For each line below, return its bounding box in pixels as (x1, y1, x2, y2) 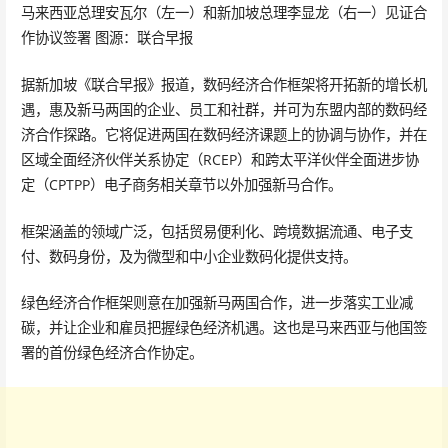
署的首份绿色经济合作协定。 (20, 343, 203, 363)
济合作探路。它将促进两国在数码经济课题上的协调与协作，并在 (20, 124, 427, 144)
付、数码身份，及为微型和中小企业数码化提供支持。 (20, 246, 357, 266)
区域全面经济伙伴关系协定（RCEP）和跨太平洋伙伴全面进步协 (20, 149, 419, 169)
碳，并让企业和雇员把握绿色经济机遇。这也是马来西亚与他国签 (20, 318, 427, 338)
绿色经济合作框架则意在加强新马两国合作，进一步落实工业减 (20, 293, 413, 313)
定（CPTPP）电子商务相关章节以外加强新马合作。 (20, 174, 342, 194)
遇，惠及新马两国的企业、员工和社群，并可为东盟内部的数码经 (20, 99, 427, 119)
